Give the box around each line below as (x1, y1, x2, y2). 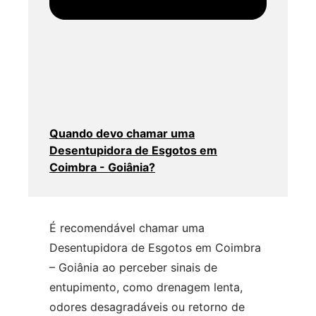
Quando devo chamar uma (49, 126, 195, 140)
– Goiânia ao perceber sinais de (49, 260, 217, 274)
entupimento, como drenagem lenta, (49, 279, 243, 294)
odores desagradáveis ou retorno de (49, 299, 245, 314)
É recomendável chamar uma (49, 220, 205, 235)
